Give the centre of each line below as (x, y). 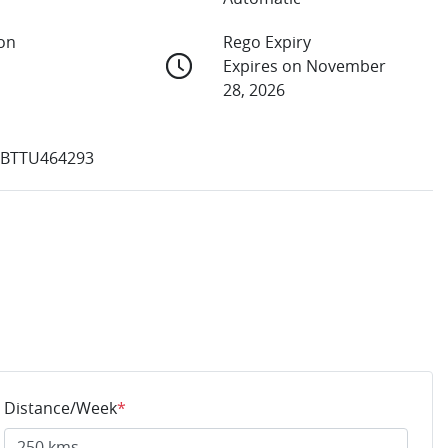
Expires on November (304, 66)
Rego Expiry (266, 42)
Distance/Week (60, 408)
